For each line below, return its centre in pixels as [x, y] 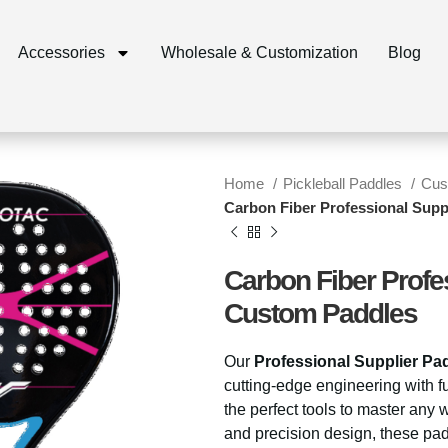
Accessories [61, 52]
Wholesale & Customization [259, 52]
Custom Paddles [320, 313]
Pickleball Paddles [344, 183]
